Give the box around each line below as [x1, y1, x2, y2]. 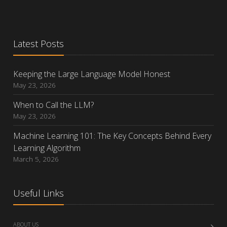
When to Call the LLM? [13, 99, 94, 111]
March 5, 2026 [13, 154, 59, 164]
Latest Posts [13, 37, 64, 50]
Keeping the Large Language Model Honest [13, 68, 171, 80]
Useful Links [13, 187, 64, 200]
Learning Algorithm [13, 142, 81, 154]
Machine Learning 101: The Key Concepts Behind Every [13, 130, 212, 142]
